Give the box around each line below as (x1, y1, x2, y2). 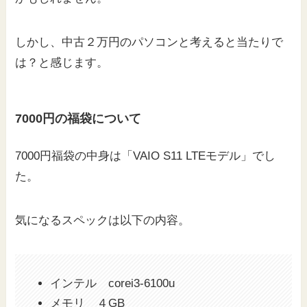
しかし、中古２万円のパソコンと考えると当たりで (15, 36, 284, 49)
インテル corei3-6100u (50, 276, 175, 290)
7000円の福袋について (15, 111, 142, 125)
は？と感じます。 (15, 56, 109, 70)
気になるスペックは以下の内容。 (15, 213, 191, 227)
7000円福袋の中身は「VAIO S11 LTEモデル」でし (15, 149, 276, 162)
